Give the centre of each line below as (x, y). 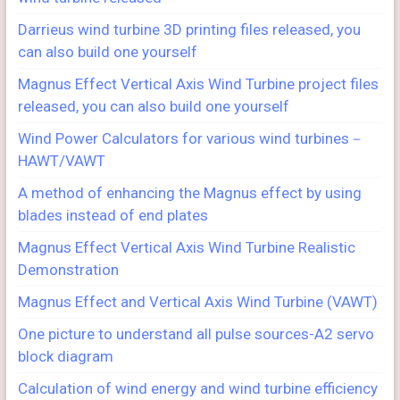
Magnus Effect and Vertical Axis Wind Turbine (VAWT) (197, 302)
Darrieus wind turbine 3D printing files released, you (189, 29)
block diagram (65, 356)
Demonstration (68, 270)
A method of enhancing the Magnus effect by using (189, 193)
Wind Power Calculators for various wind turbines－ (191, 138)
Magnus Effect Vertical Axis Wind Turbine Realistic (186, 247)
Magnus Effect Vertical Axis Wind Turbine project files (198, 84)
